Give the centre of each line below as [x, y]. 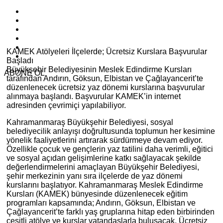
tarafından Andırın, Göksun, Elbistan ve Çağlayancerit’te [105, 78]
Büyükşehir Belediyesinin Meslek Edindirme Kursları [99, 69]
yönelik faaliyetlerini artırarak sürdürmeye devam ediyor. [105, 140]
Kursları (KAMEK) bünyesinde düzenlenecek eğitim [97, 194]
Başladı [20, 60]
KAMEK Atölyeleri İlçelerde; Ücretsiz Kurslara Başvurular [107, 52]
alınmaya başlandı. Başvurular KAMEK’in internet [94, 96]
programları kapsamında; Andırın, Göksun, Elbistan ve [101, 203]
